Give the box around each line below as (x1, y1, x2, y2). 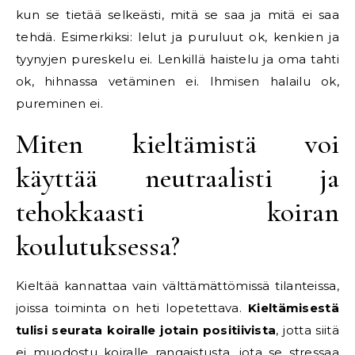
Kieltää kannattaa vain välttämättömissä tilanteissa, (16, 278, 339, 294)
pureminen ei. (16, 96, 103, 112)
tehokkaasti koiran (16, 195, 339, 230)
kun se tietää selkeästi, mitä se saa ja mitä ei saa (16, 7, 339, 23)
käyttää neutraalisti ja (16, 161, 339, 196)
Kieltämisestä (248, 300, 339, 316)
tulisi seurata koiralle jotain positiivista (16, 323, 277, 338)
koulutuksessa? (16, 229, 180, 264)
